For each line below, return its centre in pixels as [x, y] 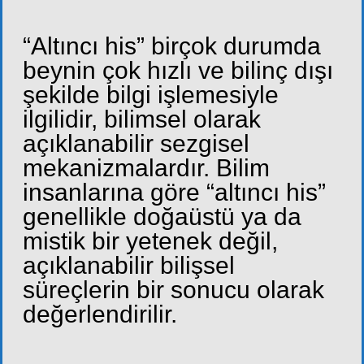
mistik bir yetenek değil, [150, 241]
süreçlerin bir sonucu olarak [173, 290]
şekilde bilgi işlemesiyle [151, 95]
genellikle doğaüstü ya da [162, 217]
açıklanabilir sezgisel [136, 144]
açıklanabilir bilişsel [129, 266]
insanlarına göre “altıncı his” [174, 193]
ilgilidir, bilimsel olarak [142, 119]
